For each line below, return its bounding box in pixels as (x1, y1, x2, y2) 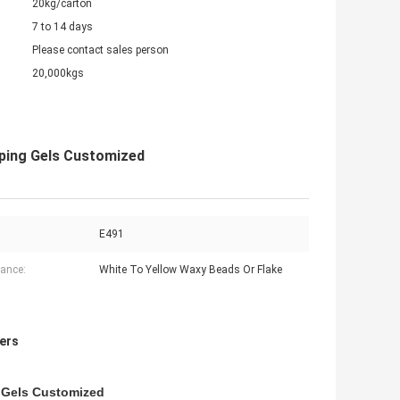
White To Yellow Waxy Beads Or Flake (99, 263, 282, 277)
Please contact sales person (32, 44, 169, 57)
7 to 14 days (32, 21, 93, 34)
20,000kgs (32, 67, 84, 80)
